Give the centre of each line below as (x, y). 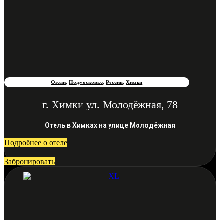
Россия (114, 82)
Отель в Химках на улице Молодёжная (110, 125)
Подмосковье (86, 82)
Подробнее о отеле (36, 143)
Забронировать (29, 162)
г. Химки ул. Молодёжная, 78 (110, 105)
